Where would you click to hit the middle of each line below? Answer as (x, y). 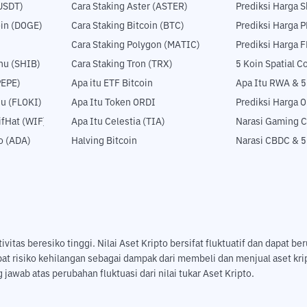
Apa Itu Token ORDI (113, 103)
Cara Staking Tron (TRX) (122, 65)
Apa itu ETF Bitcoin (112, 84)
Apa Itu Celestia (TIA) (118, 122)
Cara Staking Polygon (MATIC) (136, 46)
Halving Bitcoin (104, 142)
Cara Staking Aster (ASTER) (130, 7)
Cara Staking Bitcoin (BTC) (128, 26)
